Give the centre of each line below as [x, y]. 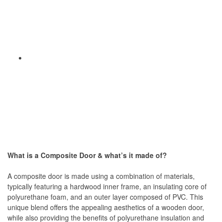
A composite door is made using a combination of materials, [101, 176]
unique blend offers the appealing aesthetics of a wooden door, [106, 207]
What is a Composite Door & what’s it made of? [87, 155]
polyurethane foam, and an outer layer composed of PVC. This [105, 196]
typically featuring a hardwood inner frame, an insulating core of [107, 186]
